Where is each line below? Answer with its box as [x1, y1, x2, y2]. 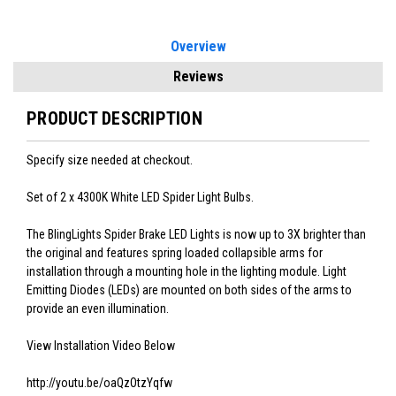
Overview [170, 38, 226, 56]
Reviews [172, 68, 224, 86]
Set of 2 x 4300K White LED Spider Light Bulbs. [27, 190, 254, 205]
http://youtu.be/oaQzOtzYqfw [27, 376, 172, 391]
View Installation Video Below [27, 339, 175, 354]
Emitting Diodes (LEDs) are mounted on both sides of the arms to [27, 283, 352, 298]
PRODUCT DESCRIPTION [27, 108, 202, 130]
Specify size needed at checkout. [27, 153, 193, 168]
